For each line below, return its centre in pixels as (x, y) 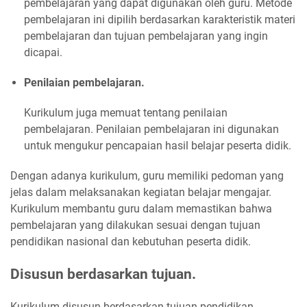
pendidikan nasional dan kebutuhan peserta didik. (131, 242)
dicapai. (43, 53)
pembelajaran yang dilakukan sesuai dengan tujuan (135, 225)
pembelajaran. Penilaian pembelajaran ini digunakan (151, 130)
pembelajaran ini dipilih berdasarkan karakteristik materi (160, 20)
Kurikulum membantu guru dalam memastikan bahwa (141, 209)
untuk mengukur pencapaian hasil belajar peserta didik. (158, 146)
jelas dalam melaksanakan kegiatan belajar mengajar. (141, 193)
